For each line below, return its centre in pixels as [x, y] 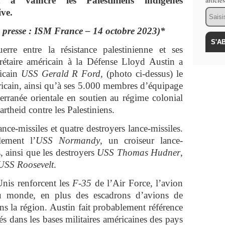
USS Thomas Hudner [139, 152]
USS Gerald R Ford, [64, 74]
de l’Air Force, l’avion [137, 183]
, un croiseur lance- [141, 140]
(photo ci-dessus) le [145, 74]
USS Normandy [68, 140]
